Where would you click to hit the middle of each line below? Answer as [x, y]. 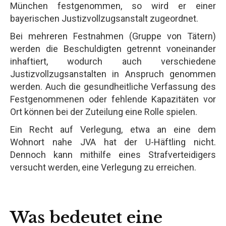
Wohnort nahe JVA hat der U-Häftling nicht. [113, 142]
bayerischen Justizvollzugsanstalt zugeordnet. [104, 18]
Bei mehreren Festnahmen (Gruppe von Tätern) [113, 36]
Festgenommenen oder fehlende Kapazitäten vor [113, 99]
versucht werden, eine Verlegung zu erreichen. [103, 167]
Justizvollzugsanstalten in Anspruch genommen [113, 74]
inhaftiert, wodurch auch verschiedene [113, 61]
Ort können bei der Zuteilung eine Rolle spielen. [104, 111]
